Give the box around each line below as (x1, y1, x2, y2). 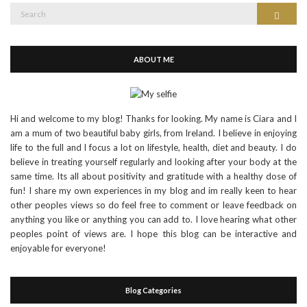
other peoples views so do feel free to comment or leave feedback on (10, 199, 297, 211)
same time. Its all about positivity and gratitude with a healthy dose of (10, 171, 297, 182)
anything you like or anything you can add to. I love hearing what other (10, 214, 297, 225)
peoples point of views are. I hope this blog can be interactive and (10, 228, 297, 240)
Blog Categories (125, 286, 182, 295)
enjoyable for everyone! (10, 243, 106, 254)
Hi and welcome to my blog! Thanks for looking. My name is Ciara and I (10, 113, 297, 125)
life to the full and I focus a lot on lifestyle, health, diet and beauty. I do (10, 142, 297, 153)
